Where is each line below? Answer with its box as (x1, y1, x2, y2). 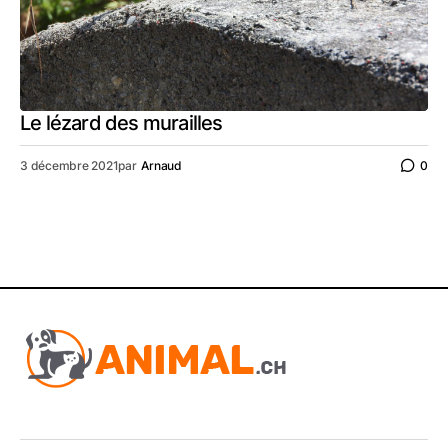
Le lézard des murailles (20, 111, 223, 135)
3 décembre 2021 (20, 157, 119, 173)
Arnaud (141, 157, 183, 173)
